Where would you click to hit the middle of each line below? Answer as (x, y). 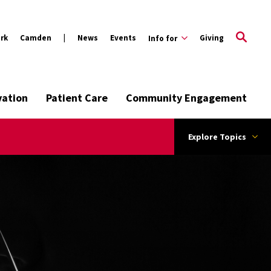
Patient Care (77, 98)
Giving (212, 38)
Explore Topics (217, 137)
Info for (163, 38)
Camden (36, 38)
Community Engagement (186, 98)
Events (123, 38)
